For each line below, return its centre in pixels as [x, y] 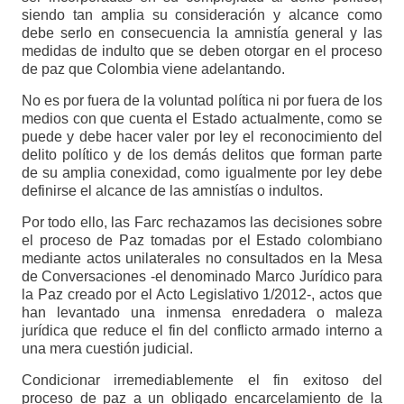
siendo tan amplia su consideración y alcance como [202, 15]
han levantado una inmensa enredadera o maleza [202, 313]
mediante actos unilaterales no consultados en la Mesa [202, 259]
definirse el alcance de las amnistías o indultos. [172, 191]
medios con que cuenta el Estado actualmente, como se [202, 119]
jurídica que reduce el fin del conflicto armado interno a [202, 331]
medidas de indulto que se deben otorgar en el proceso [202, 51]
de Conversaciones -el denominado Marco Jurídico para [202, 277]
